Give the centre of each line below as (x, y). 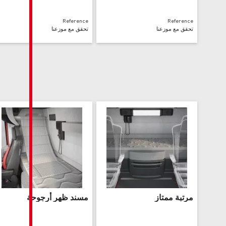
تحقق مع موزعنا (166, 29)
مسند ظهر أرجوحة (154, 197)
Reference (172, 20)
